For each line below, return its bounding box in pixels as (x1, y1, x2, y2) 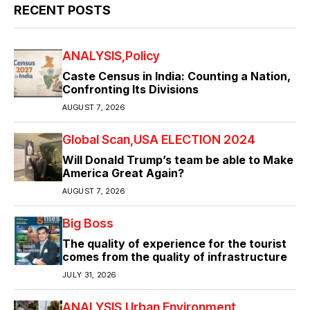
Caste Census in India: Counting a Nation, (62, 69, 291, 84)
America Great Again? (62, 166, 184, 181)
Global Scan (62, 132, 130, 147)
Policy (125, 48, 160, 64)
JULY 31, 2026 (62, 270, 116, 280)
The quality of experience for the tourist (62, 237, 286, 251)
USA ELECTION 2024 (134, 132, 255, 147)
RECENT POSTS (14, 3, 111, 18)
